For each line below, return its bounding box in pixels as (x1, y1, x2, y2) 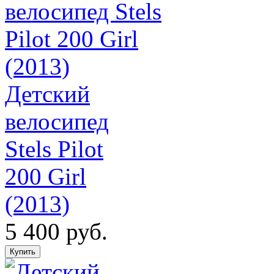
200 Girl (5, 163, 86, 190)
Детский (5, 80, 90, 107)
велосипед (5, 108, 109, 135)
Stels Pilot (5, 135, 103, 162)
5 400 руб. (5, 218, 108, 245)
